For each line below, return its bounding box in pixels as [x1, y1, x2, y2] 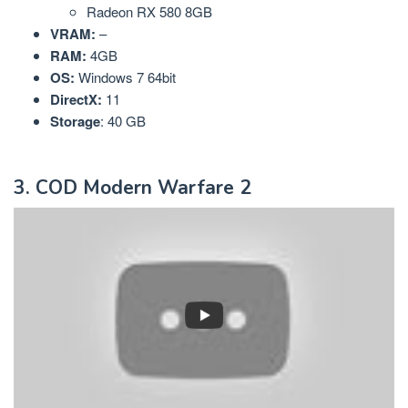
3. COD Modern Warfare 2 [14, 175, 251, 201]
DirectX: [50, 88, 102, 109]
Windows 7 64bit [75, 66, 176, 87]
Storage [50, 110, 100, 131]
